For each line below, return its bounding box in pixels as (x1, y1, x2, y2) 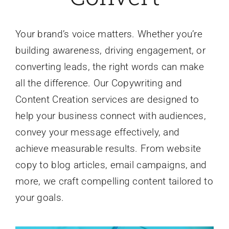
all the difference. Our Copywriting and (15, 77, 182, 89)
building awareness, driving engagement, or (15, 44, 205, 56)
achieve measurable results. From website (15, 142, 201, 154)
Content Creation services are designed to (15, 93, 199, 105)
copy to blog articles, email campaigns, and (15, 158, 207, 171)
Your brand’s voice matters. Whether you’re (15, 28, 202, 40)
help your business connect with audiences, (15, 109, 206, 122)
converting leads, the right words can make (15, 60, 204, 73)
